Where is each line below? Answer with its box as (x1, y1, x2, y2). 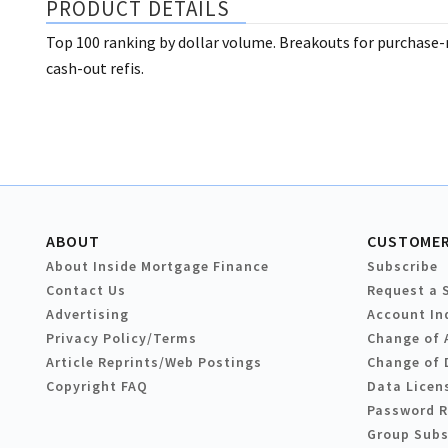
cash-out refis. (46, 58, 144, 79)
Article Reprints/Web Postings (46, 353, 262, 372)
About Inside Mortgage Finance (46, 257, 269, 276)
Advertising (46, 305, 129, 324)
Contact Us (46, 281, 126, 300)
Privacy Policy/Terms (46, 329, 197, 348)
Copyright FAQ (46, 377, 148, 396)
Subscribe (367, 257, 438, 276)
